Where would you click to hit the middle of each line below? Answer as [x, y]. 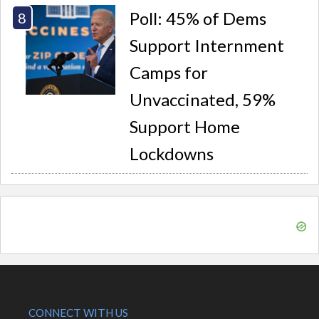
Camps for [169, 73]
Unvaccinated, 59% [203, 100]
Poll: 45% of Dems [198, 19]
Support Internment [207, 46]
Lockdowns [172, 154]
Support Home [185, 127]
